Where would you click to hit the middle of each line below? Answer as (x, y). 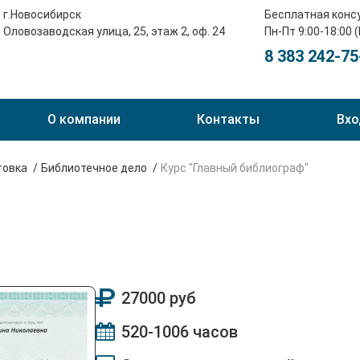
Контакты (228, 119)
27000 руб (159, 298)
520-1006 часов (180, 332)
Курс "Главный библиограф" (235, 168)
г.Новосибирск (42, 14)
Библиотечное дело (94, 168)
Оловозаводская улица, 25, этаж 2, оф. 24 (114, 31)
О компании (84, 119)
